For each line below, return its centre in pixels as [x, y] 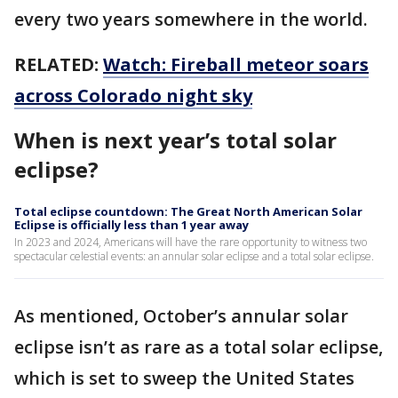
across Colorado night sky [133, 95]
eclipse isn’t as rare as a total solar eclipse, [199, 346]
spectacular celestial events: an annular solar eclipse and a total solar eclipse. [194, 256]
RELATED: [59, 64]
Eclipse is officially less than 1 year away [131, 224]
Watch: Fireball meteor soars [236, 64]
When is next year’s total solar [175, 139]
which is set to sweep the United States [184, 378]
